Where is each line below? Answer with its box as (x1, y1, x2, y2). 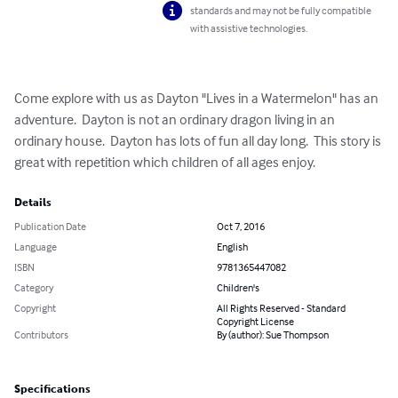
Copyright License (217, 314, 294, 329)
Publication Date (14, 219, 86, 234)
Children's (217, 281, 259, 295)
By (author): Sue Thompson (217, 328, 329, 342)
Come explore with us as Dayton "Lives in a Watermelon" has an (14, 89, 381, 107)
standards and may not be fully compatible (190, 4, 372, 18)
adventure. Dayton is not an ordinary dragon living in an (14, 110, 338, 129)
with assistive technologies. (190, 21, 308, 36)
